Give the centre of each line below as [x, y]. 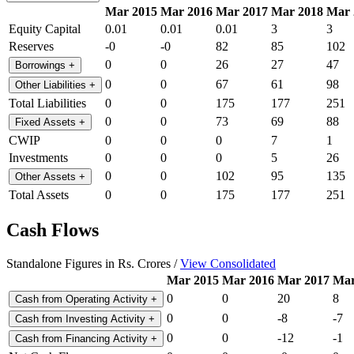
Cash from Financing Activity [83, 339]
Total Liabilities [47, 103]
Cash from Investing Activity [82, 319]
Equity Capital [45, 28]
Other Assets [47, 176]
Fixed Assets [47, 122]
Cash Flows [53, 230]
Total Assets [39, 194]
